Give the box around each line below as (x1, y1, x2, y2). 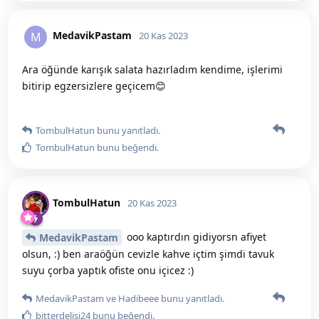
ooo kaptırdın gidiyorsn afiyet (124, 229, 266, 244)
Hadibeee (118, 292, 159, 305)
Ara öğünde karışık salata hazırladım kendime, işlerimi (22, 62, 283, 76)
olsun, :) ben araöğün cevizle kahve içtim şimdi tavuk (22, 247, 274, 261)
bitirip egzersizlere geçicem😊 (22, 78, 166, 93)
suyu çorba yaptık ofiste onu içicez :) (22, 263, 194, 278)
